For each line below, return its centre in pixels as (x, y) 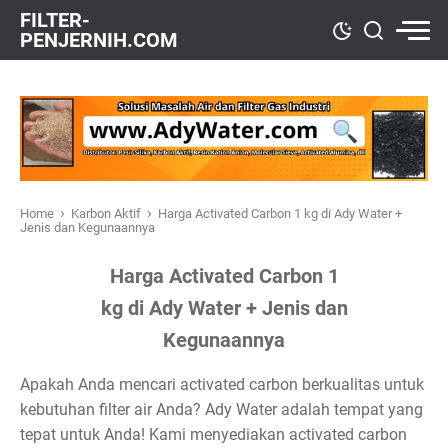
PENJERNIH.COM (99, 40)
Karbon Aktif (107, 213)
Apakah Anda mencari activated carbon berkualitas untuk (222, 384)
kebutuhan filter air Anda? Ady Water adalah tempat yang (221, 409)
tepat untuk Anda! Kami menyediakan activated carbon (213, 434)
